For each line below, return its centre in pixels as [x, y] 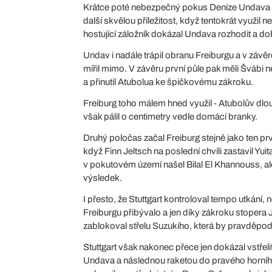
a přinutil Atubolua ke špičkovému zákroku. [168, 82]
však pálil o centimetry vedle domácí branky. [170, 116]
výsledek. [103, 178]
